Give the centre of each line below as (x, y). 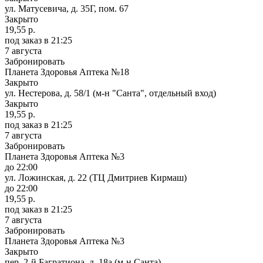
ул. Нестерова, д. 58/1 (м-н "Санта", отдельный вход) (110, 93)
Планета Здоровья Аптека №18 (67, 72)
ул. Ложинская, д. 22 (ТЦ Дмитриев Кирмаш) (96, 177)
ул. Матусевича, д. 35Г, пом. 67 (67, 8)
